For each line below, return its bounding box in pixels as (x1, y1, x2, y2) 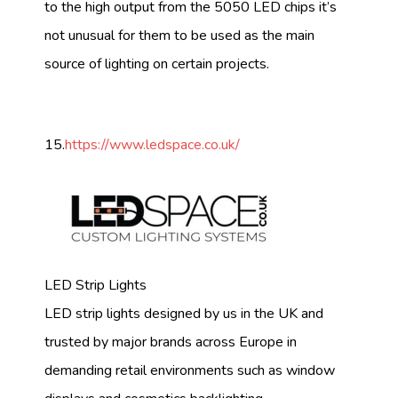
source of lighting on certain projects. (44, 54, 269, 75)
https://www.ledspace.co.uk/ (65, 135, 240, 155)
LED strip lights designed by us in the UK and (44, 303, 323, 323)
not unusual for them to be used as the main (44, 26, 314, 46)
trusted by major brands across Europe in (44, 331, 297, 352)
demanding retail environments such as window (44, 360, 335, 380)
